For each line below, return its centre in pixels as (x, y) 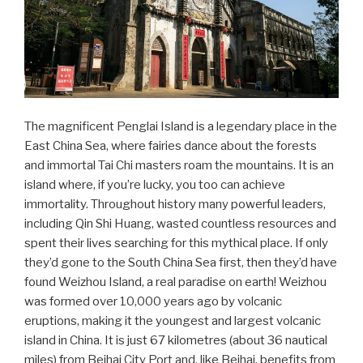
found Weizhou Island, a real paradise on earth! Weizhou (175, 282)
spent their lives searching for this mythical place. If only (176, 243)
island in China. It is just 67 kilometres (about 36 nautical (176, 340)
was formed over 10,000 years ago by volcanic (153, 301)
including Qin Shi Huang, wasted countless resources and (180, 223)
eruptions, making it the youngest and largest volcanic (173, 320)
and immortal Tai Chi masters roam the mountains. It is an (179, 165)
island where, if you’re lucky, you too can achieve (155, 184)
